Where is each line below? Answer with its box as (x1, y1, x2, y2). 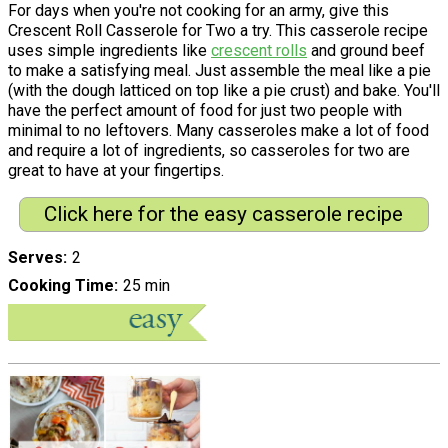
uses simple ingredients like (8, 40, 211, 60)
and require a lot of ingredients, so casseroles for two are (8, 140, 410, 160)
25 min (122, 276, 170, 296)
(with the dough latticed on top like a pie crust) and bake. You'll (8, 80, 440, 100)
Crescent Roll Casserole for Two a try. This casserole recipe (8, 20, 428, 40)
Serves (8, 248, 63, 268)
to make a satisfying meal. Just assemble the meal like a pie (8, 60, 431, 80)
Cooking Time (8, 276, 114, 296)
